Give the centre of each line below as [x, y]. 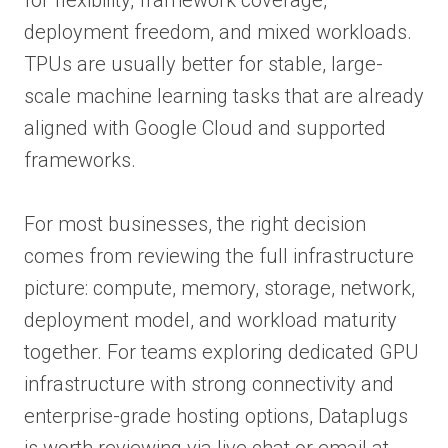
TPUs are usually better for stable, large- [203, 63]
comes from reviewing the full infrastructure [219, 255]
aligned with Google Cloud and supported [205, 127]
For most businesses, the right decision [195, 223]
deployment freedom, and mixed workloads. [218, 31]
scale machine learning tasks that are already [224, 95]
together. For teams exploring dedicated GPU [221, 351]
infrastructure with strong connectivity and [209, 383]
